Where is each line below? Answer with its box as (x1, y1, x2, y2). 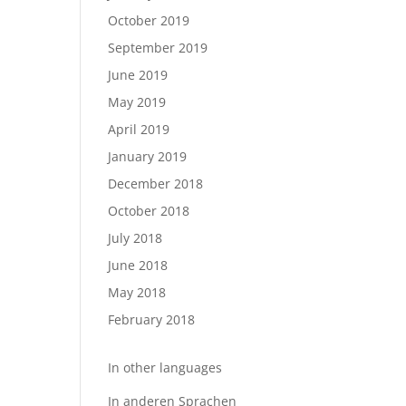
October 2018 (108, 202, 190, 219)
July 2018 (108, 229, 163, 246)
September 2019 (108, 39, 208, 56)
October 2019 (108, 12, 190, 29)
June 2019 (108, 66, 169, 83)
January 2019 (108, 148, 188, 165)
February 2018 (108, 311, 196, 328)
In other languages (108, 359, 223, 376)
